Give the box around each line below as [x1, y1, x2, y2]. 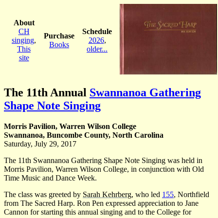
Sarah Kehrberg [83, 190, 131, 199]
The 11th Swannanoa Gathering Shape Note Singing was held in [4, 156, 202, 164]
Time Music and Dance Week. [4, 173, 97, 182]
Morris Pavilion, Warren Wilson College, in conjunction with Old [4, 164, 204, 173]
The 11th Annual [4, 86, 90, 99]
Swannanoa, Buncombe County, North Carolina [4, 130, 163, 139]
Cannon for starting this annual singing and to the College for [4, 207, 191, 216]
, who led [131, 190, 162, 199]
